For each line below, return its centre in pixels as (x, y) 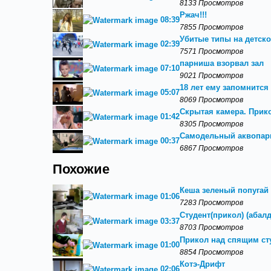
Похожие (81, 169)
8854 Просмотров (211, 252)
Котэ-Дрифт (202, 264)
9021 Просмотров (211, 75)
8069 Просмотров (211, 100)
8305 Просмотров (211, 124)
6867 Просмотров (211, 148)
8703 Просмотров (211, 227)
